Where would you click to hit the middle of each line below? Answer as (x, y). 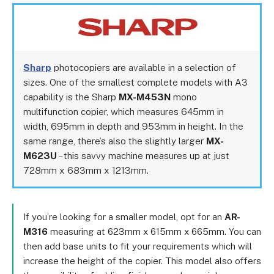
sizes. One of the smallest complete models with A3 (136, 82)
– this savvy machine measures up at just (143, 155)
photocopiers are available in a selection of (144, 67)
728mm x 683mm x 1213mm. (86, 170)
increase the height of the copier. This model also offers (142, 261)
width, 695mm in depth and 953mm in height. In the (134, 126)
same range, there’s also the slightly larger (115, 140)
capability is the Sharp (71, 96)
